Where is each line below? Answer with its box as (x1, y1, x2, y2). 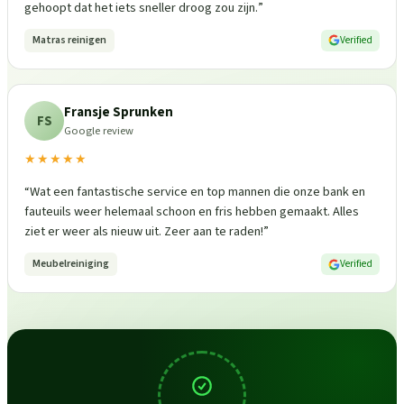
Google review (64, 122, 133, 139)
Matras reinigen (32, 32, 106, 48)
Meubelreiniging (32, 256, 109, 272)
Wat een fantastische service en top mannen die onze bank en (30, 182, 365, 202)
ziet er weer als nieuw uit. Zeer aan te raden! (24, 222, 263, 242)
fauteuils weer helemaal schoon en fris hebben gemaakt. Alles (24, 202, 359, 222)
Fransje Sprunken (64, 102, 173, 122)
